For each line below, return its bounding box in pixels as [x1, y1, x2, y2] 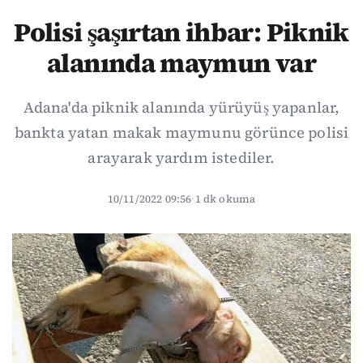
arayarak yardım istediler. [88, 147, 275, 168]
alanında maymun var [47, 45, 316, 81]
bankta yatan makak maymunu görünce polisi [14, 122, 349, 143]
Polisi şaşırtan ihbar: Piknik [14, 15, 349, 50]
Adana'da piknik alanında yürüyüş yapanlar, [23, 97, 340, 117]
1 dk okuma [194, 191, 256, 206]
